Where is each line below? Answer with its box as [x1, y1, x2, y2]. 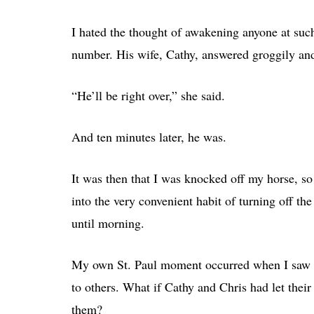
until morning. [71, 214, 144, 231]
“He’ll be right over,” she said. [71, 86, 225, 104]
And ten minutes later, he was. [71, 128, 226, 145]
